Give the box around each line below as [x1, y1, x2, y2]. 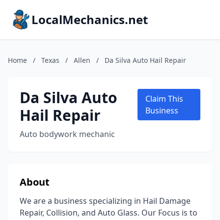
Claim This [145, 93, 184, 104]
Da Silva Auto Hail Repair [105, 55, 186, 65]
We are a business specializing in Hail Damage [20, 195, 191, 206]
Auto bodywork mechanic [20, 129, 115, 139]
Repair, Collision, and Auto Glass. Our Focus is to [20, 207, 197, 218]
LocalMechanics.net [31, 11, 148, 27]
